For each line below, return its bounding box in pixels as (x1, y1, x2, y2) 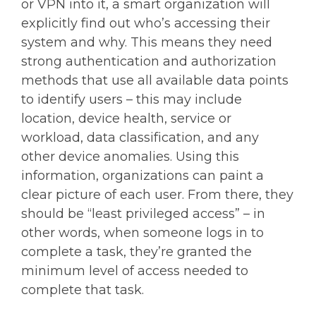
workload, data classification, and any (21, 129, 259, 145)
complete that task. (21, 281, 144, 298)
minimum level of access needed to (21, 262, 248, 279)
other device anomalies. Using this (21, 148, 239, 164)
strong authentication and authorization (21, 53, 276, 69)
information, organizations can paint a (21, 167, 264, 183)
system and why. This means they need (21, 34, 272, 50)
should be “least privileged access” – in (21, 205, 265, 221)
